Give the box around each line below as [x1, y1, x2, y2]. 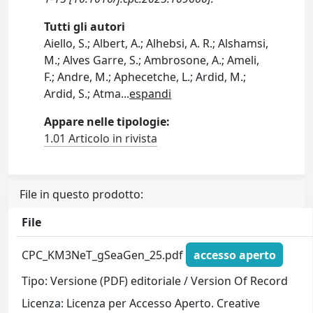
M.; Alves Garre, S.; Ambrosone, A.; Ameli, [44, 52, 260, 68]
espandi [129, 86, 172, 101]
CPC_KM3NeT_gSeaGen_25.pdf [22, 247, 187, 263]
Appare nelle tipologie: [44, 114, 170, 129]
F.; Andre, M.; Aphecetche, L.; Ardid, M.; [44, 69, 247, 85]
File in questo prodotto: [20, 187, 143, 202]
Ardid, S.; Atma [44, 86, 122, 101]
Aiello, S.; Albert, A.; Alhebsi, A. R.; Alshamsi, [44, 36, 269, 51]
